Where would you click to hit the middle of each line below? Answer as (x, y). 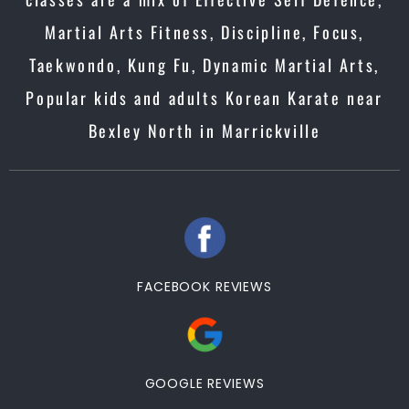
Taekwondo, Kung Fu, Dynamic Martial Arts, (204, 65)
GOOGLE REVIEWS (204, 383)
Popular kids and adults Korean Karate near (204, 98)
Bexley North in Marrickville (204, 131)
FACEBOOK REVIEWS (204, 287)
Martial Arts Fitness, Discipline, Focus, (204, 32)
